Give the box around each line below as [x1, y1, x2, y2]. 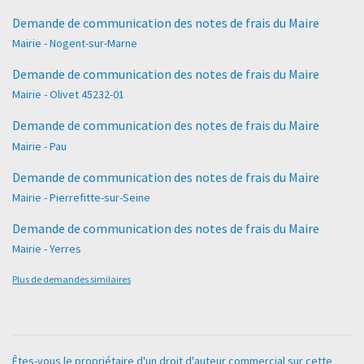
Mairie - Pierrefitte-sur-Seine [12, 189, 150, 205]
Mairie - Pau [12, 138, 67, 154]
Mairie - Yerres [12, 240, 81, 256]
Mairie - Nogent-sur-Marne [12, 36, 137, 51]
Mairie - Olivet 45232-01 [12, 87, 124, 102]
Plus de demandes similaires [12, 272, 131, 285]
